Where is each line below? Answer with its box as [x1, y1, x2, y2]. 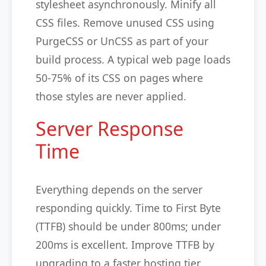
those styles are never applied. [36, 89, 186, 103]
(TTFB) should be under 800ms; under [36, 219, 221, 233]
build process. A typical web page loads [36, 52, 230, 66]
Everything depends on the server [36, 182, 202, 197]
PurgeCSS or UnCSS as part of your [36, 34, 208, 48]
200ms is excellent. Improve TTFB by [36, 237, 214, 252]
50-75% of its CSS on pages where [36, 71, 203, 85]
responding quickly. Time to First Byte [36, 201, 221, 215]
